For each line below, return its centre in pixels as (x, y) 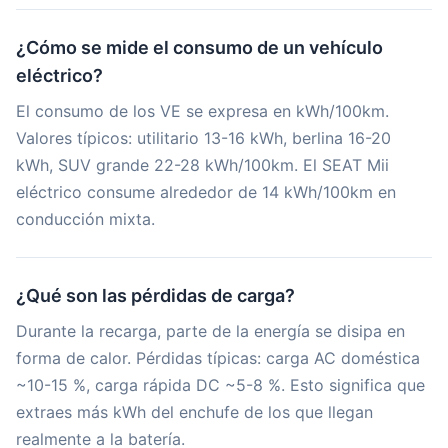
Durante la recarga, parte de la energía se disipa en (210, 331)
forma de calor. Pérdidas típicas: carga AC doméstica (218, 358)
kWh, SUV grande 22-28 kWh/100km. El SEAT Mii (202, 165)
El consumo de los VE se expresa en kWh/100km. (202, 111)
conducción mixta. (85, 219)
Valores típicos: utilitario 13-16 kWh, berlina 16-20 (203, 138)
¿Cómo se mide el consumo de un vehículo (199, 47)
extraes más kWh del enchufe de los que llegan (194, 412)
